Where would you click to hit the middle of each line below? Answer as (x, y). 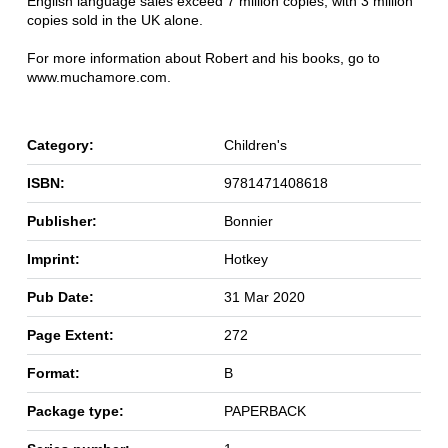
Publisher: (61, 220)
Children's (255, 144)
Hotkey (245, 258)
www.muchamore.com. (98, 76)
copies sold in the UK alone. (114, 19)
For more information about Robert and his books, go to (203, 57)
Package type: (75, 410)
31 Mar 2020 (264, 296)
